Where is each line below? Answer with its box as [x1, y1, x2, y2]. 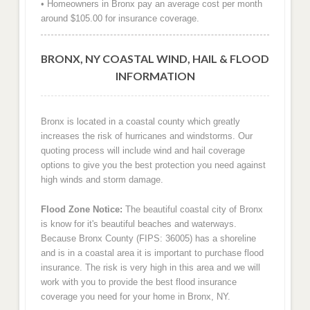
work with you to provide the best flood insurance [40, 276, 237, 287]
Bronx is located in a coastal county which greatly [40, 116, 240, 127]
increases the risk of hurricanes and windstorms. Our [40, 131, 253, 142]
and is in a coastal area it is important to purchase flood [40, 247, 264, 258]
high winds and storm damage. [40, 174, 163, 185]
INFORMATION [115, 69, 195, 83]
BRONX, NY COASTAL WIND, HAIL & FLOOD [41, 52, 269, 66]
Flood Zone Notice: [40, 203, 122, 215]
